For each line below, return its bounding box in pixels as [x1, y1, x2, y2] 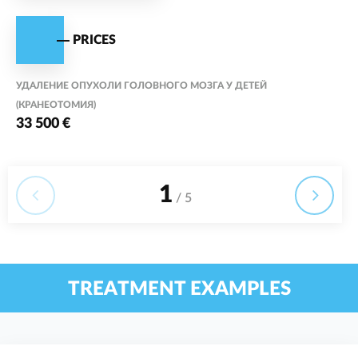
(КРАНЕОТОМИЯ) [16, 100, 96, 110]
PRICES [73, 33, 116, 46]
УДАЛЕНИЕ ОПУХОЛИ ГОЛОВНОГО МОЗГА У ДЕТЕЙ [16, 81, 267, 91]
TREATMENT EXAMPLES [67, 280, 291, 300]
